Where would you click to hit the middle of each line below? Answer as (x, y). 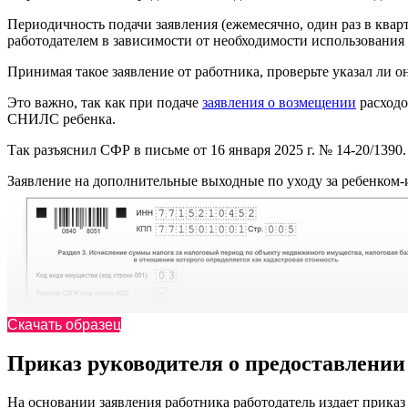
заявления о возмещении (279, 103)
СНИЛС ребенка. (61, 119)
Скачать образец (64, 325)
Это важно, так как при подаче (105, 103)
